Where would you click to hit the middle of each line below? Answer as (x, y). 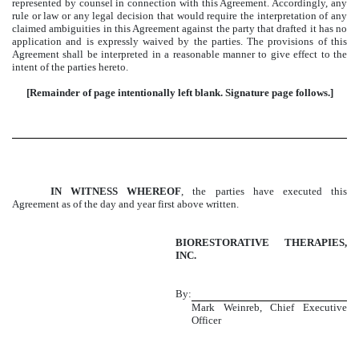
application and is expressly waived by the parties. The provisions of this (179, 41)
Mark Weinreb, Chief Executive (269, 307)
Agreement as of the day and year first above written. (125, 204)
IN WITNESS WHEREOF (116, 191)
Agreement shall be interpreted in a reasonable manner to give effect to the (179, 54)
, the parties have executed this (264, 191)
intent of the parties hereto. (70, 67)
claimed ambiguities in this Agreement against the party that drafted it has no (179, 28)
